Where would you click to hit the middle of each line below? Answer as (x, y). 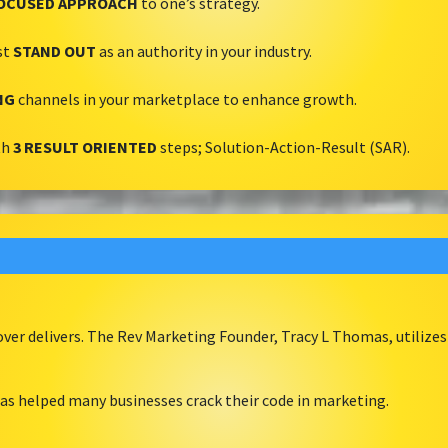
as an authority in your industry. (204, 51)
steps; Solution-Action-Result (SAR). (283, 147)
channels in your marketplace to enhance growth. (186, 99)
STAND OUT (54, 51)
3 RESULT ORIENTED (85, 147)
